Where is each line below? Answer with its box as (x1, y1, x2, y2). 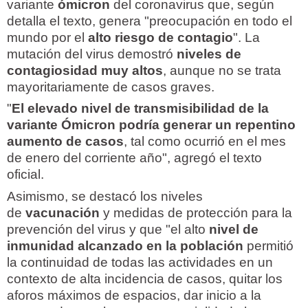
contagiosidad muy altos (7, 63, 163, 78)
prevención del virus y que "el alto (7, 221, 206, 236)
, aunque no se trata (163, 63, 281, 78)
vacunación (25, 205, 103, 220)
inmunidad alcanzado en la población (7, 238, 243, 253)
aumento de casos (7, 134, 124, 149)
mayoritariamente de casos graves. (7, 80, 214, 95)
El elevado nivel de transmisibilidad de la (12, 101, 269, 116)
